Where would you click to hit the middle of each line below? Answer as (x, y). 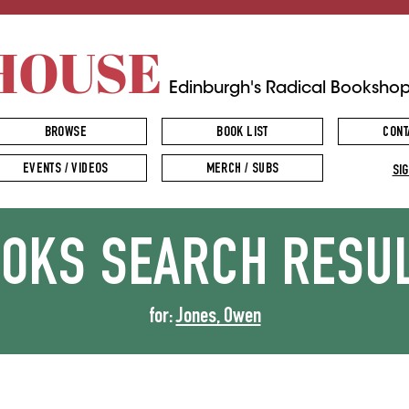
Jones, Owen (218, 318)
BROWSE (65, 133)
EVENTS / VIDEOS (65, 170)
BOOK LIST (242, 133)
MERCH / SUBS (242, 170)
